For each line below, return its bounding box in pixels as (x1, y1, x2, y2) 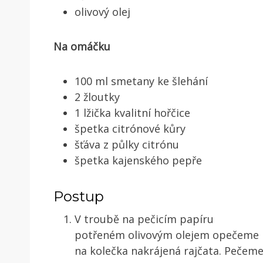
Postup (53, 187, 104, 205)
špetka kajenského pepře (75, 153, 202, 167)
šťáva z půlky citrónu (75, 137, 179, 151)
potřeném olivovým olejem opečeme (75, 227, 259, 242)
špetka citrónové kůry (75, 121, 186, 136)
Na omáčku (53, 39, 110, 53)
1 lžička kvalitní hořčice (75, 105, 190, 120)
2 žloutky (75, 89, 120, 104)
